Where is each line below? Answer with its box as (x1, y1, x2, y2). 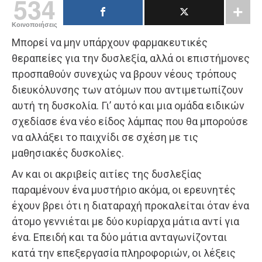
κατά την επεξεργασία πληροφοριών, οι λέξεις (12, 246, 236, 259)
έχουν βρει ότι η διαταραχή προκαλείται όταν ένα (12, 199, 249, 212)
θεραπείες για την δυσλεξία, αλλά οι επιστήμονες (12, 51, 250, 64)
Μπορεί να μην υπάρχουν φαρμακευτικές (12, 36, 208, 49)
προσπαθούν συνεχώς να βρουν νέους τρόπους (12, 67, 237, 80)
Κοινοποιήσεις (12, 20, 57, 28)
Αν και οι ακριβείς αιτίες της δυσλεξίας (12, 167, 202, 180)
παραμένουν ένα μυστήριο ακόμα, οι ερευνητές (12, 183, 236, 196)
